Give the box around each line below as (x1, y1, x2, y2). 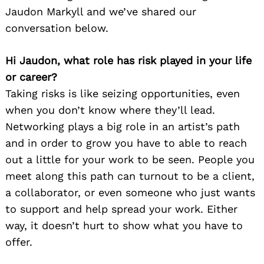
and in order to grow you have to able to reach (5, 137, 247, 150)
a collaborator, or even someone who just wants (5, 186, 255, 199)
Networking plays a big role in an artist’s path (5, 120, 240, 133)
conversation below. (5, 22, 108, 35)
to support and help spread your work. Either (5, 203, 237, 216)
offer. (5, 236, 32, 249)
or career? (5, 71, 57, 84)
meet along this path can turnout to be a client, (5, 170, 255, 183)
